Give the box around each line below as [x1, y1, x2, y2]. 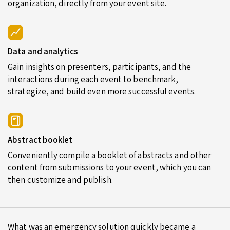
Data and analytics [8, 45, 78, 57]
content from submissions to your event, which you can [8, 161, 212, 173]
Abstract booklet [8, 133, 73, 145]
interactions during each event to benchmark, [8, 73, 179, 85]
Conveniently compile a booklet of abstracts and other [8, 149, 212, 161]
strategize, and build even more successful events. [8, 85, 196, 97]
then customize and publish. [8, 174, 113, 185]
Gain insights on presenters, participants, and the [8, 61, 191, 72]
